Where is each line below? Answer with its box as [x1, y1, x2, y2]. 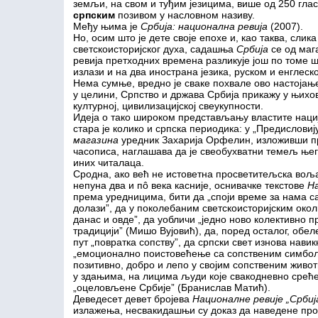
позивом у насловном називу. [114, 9, 255, 21]
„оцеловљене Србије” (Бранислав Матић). [72, 282, 270, 293]
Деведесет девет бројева [72, 293, 192, 305]
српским [72, 9, 115, 21]
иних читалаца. [72, 157, 144, 168]
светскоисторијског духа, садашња [72, 43, 234, 55]
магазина [72, 134, 119, 146]
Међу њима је [72, 21, 141, 32]
